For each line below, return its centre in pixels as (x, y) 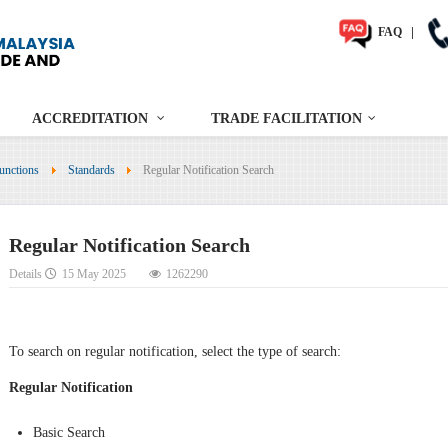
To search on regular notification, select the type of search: (175, 351)
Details (27, 274)
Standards (91, 170)
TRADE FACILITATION (286, 119)
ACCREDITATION (90, 119)
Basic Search (69, 432)
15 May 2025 (94, 274)
